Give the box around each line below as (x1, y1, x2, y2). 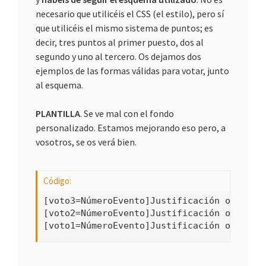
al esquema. (36, 79, 83, 91)
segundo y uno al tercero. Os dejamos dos (36, 50, 201, 62)
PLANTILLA (36, 107, 80, 119)
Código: (43, 175, 71, 186)
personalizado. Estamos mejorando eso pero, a (36, 122, 226, 134)
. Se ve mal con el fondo (80, 107, 174, 119)
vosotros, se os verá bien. (36, 136, 137, 148)
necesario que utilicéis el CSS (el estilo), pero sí (36, 8, 224, 20)
